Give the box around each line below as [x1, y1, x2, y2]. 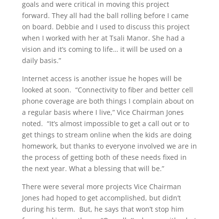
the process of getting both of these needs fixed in [22, 152, 187, 162]
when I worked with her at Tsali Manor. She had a [22, 33, 185, 43]
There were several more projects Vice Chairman [22, 181, 181, 191]
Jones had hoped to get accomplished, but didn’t [22, 193, 181, 202]
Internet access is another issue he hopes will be [22, 73, 182, 83]
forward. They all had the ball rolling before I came [22, 10, 189, 20]
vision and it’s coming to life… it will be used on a [22, 44, 182, 54]
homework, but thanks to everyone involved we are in [22, 141, 197, 151]
